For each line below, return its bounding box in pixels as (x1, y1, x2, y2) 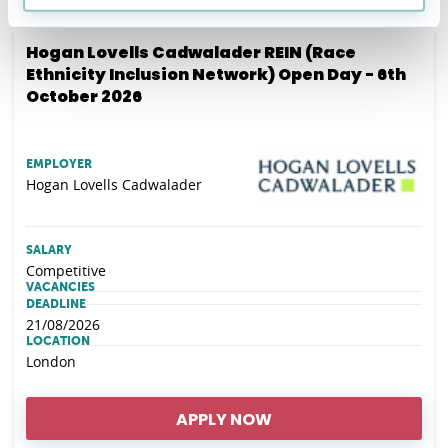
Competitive (26, 260, 106, 280)
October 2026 (26, 84, 142, 108)
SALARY (26, 242, 72, 257)
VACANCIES (26, 279, 95, 294)
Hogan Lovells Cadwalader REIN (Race (26, 40, 356, 64)
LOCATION (26, 333, 90, 348)
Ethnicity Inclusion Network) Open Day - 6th (26, 62, 406, 86)
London (26, 351, 76, 371)
